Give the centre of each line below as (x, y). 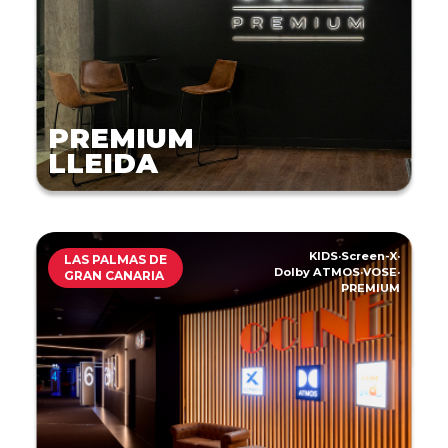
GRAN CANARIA (114, 275)
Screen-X (369, 255)
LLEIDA (103, 163)
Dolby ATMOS (317, 271)
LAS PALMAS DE (115, 259)
